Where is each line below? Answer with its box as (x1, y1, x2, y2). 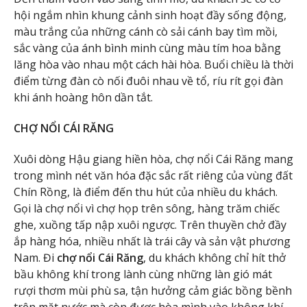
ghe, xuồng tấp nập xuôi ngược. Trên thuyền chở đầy (14, 217, 286, 232)
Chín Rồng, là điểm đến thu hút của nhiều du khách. (14, 184, 278, 199)
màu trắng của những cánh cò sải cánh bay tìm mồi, (14, 24, 278, 40)
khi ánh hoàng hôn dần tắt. (14, 90, 153, 106)
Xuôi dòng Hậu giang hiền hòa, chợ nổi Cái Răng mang (14, 151, 293, 167)
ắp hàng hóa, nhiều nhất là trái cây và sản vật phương (14, 233, 291, 249)
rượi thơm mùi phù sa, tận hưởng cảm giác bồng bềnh (14, 282, 292, 298)
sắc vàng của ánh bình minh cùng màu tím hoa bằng (14, 40, 281, 56)
